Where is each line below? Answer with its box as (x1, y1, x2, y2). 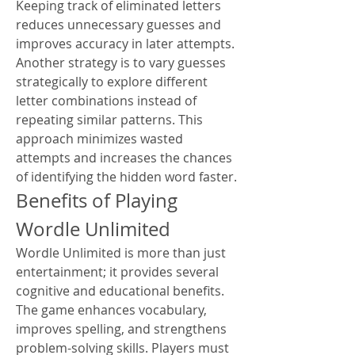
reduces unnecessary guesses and (16, 16, 221, 33)
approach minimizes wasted (16, 130, 183, 147)
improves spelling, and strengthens (16, 320, 227, 338)
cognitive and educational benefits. (16, 282, 224, 300)
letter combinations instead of (16, 92, 197, 109)
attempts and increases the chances (16, 149, 232, 166)
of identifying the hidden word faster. (16, 168, 237, 185)
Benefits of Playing (16, 188, 177, 213)
